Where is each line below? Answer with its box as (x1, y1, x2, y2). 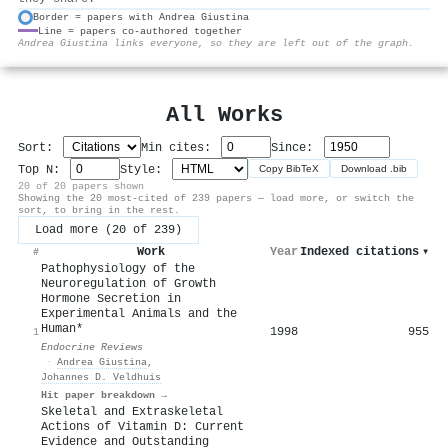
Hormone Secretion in (41, 291, 181, 306)
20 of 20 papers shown (18, 179, 144, 192)
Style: (120, 162, 170, 177)
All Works (165, 102, 283, 127)
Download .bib (341, 163, 408, 175)
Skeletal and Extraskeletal (41, 404, 223, 419)
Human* (41, 321, 83, 336)
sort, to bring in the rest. (18, 203, 180, 216)
